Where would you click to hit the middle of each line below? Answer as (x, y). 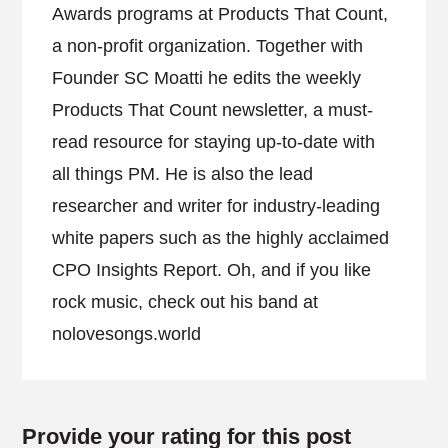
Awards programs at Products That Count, (220, 14)
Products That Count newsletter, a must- (213, 110)
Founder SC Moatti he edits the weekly (207, 78)
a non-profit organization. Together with (208, 46)
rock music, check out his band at (185, 302)
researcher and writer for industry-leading (216, 206)
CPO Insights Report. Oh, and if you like (212, 270)
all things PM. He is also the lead (183, 174)
